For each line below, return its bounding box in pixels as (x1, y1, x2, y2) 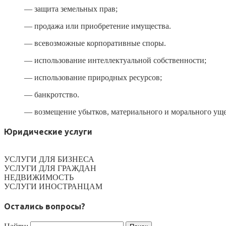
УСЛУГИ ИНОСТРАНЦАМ (4, 182, 102, 191)
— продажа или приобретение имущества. (24, 22, 171, 31)
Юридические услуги (4, 127, 92, 137)
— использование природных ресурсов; (24, 73, 162, 82)
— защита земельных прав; (24, 5, 118, 14)
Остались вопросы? (4, 201, 85, 211)
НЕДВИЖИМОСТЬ (4, 173, 74, 182)
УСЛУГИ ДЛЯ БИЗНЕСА (4, 154, 94, 163)
